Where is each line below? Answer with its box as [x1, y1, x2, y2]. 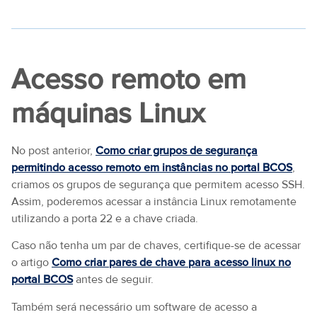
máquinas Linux [11, 96, 205, 131]
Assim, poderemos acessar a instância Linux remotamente [11, 195, 296, 209]
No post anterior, [11, 144, 96, 158]
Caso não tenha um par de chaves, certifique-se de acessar [11, 238, 301, 253]
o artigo [11, 255, 52, 270]
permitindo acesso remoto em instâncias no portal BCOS [11, 161, 292, 175]
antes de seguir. [76, 272, 154, 287]
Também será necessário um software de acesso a [11, 299, 257, 314]
